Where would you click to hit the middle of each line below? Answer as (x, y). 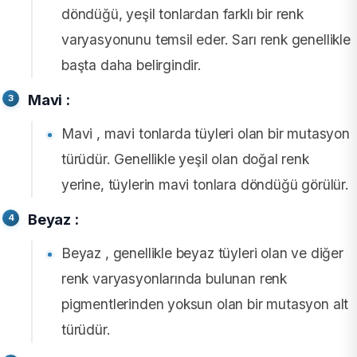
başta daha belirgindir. (131, 65)
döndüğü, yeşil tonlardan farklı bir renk (182, 14)
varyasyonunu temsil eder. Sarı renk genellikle (206, 39)
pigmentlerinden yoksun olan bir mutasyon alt (205, 304)
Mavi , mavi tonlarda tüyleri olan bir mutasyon (206, 133)
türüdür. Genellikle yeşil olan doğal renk (185, 159)
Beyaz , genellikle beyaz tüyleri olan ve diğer (202, 253)
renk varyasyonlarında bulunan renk (175, 278)
